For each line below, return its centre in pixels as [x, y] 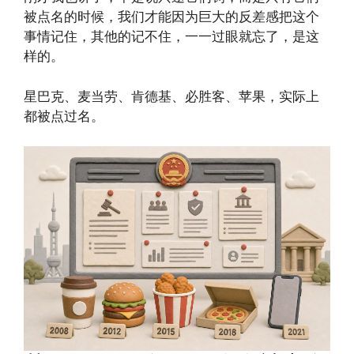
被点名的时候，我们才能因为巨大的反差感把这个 [171, 17]
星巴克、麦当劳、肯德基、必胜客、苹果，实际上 [171, 96]
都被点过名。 [64, 116]
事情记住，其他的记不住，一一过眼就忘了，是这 [171, 36]
